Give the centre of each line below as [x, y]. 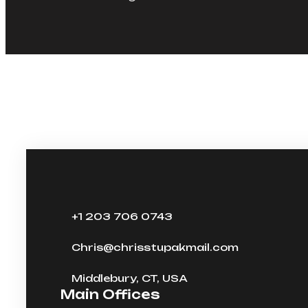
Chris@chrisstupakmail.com [155, 247]
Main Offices [110, 294]
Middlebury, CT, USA [130, 278]
